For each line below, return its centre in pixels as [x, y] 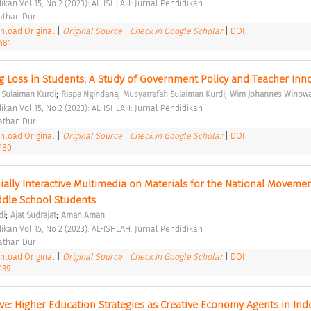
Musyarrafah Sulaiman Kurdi [174, 94]
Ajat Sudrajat [33, 215]
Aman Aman [83, 215]
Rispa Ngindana [89, 94]
